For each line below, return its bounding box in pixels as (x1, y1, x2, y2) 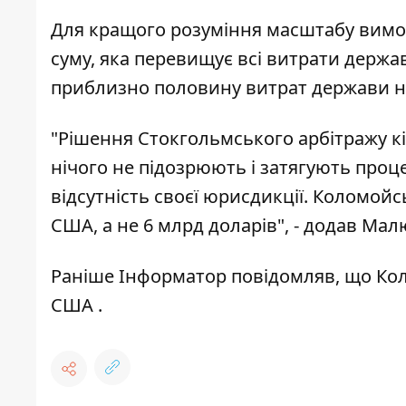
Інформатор (114, 264, 227, 289)
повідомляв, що (227, 264, 372, 289)
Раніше (51, 264, 114, 289)
